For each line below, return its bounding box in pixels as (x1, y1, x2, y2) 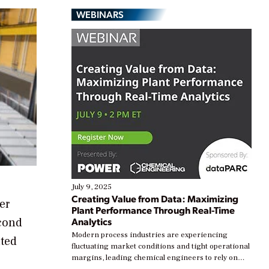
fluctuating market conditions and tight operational (71, 241, 250, 252)
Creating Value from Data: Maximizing (71, 192, 238, 205)
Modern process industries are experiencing (71, 230, 228, 240)
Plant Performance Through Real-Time (71, 204, 235, 217)
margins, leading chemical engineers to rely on (71, 253, 238, 263)
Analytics (71, 215, 112, 228)
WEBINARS (76, 8, 124, 21)
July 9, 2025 (71, 182, 112, 192)
